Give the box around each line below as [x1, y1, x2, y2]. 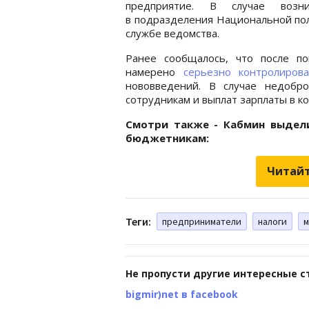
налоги [258, 215, 287, 228]
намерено [126, 64, 183, 79]
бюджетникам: [126, 130, 209, 145]
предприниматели [162, 215, 241, 228]
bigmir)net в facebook [126, 287, 238, 301]
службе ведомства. [126, 26, 219, 40]
